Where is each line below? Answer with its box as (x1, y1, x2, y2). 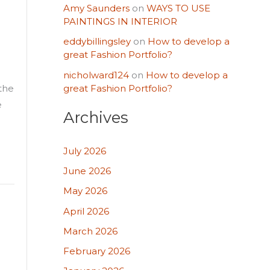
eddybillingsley (63, 36, 131, 48)
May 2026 (63, 185, 107, 197)
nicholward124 (63, 69, 129, 81)
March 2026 (63, 225, 118, 237)
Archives (63, 108, 128, 127)
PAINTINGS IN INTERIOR (63, 16, 177, 27)
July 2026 (63, 145, 106, 157)
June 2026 (63, 165, 111, 177)
